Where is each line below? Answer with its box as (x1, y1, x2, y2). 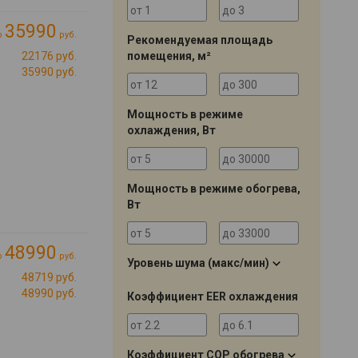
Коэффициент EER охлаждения (127, 289, 298, 303)
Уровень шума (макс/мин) (127, 256, 269, 269)
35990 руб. (22, 66, 77, 78)
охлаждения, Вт (127, 123, 216, 137)
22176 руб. (22, 50, 77, 62)
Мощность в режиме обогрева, (127, 181, 300, 195)
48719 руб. (22, 271, 77, 284)
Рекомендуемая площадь (127, 33, 272, 46)
